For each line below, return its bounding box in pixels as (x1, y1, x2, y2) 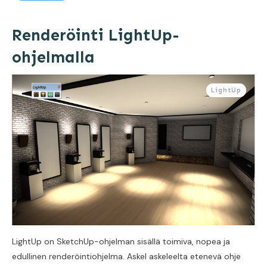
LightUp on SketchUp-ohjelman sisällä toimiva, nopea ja (12, 236, 230, 247)
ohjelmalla (12, 48, 95, 67)
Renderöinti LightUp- (12, 26, 179, 45)
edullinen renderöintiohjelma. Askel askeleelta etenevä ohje (12, 251, 241, 262)
